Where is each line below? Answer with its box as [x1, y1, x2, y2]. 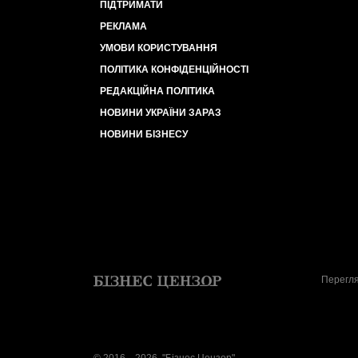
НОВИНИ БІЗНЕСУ [100, 129, 188, 140]
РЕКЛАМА [100, 21, 147, 32]
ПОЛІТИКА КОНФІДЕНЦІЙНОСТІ [100, 64, 249, 75]
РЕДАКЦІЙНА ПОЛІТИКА [100, 86, 215, 97]
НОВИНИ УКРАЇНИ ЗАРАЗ [100, 107, 221, 118]
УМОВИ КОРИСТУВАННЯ [100, 42, 217, 54]
